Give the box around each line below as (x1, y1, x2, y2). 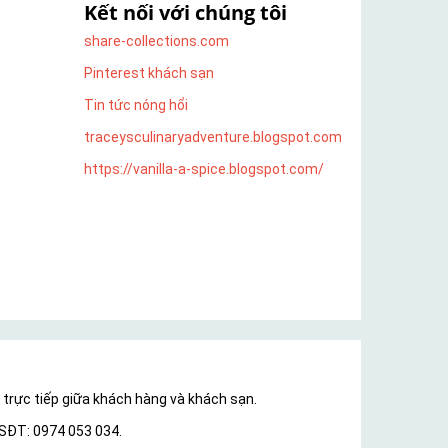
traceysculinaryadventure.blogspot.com (83, 129, 342, 146)
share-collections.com (83, 33, 229, 50)
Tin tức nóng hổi (83, 97, 188, 114)
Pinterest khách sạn (83, 65, 214, 82)
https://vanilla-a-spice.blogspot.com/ (83, 161, 324, 178)
